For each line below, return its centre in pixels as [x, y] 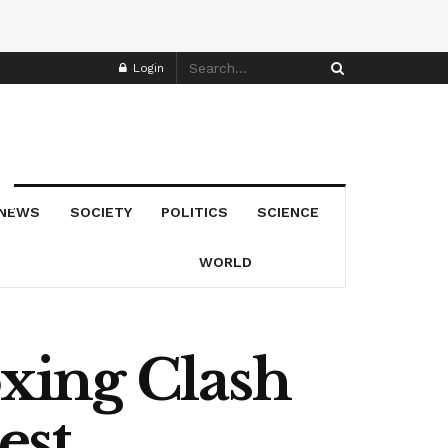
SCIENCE [288, 211]
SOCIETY [100, 211]
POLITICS [195, 211]
